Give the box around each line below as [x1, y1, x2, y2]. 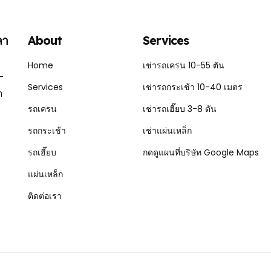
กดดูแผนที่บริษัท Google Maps [143, 146, 259, 159]
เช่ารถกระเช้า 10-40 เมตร [143, 81, 243, 94]
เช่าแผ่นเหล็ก [143, 125, 192, 137]
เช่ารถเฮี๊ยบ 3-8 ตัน [143, 103, 217, 116]
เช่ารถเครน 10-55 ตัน [143, 59, 224, 72]
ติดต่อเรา [28, 190, 62, 203]
